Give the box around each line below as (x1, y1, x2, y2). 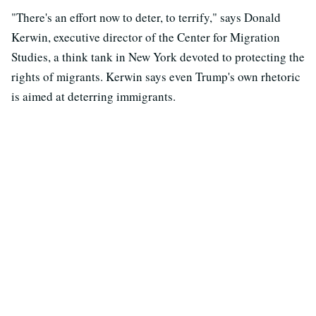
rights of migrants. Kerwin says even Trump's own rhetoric (11, 68, 300, 85)
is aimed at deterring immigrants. (11, 88, 176, 105)
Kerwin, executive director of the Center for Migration (11, 29, 280, 46)
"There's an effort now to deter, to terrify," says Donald (11, 9, 281, 26)
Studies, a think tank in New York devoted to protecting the (11, 49, 305, 66)
